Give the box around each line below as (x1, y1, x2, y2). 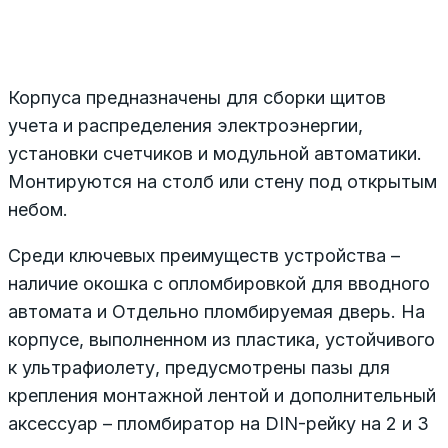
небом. (8, 198, 68, 220)
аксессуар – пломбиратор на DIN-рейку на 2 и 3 (8, 412, 429, 434)
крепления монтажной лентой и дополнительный (8, 384, 436, 406)
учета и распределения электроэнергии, (8, 114, 363, 136)
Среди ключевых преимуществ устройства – (8, 244, 400, 266)
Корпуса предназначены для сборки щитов (8, 86, 386, 108)
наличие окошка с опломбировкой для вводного (8, 272, 430, 294)
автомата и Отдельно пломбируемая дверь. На (8, 300, 425, 322)
